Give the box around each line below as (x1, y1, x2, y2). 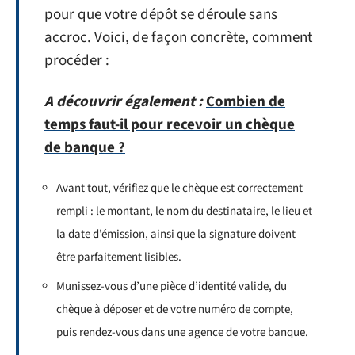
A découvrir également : (44, 90, 203, 113)
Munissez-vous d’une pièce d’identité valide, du (56, 277, 287, 295)
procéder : (44, 50, 109, 71)
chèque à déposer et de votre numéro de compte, (56, 300, 293, 318)
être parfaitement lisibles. (56, 249, 181, 265)
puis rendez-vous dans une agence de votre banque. (56, 323, 308, 341)
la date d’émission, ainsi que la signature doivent (56, 226, 296, 242)
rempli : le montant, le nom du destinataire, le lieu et (56, 203, 312, 219)
